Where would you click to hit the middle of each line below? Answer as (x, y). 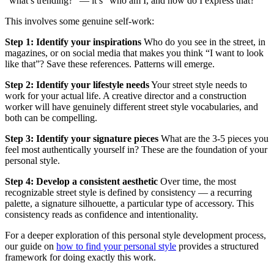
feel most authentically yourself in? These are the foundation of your (136, 149)
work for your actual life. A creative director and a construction (126, 95)
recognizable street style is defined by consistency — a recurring (128, 192)
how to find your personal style (116, 246)
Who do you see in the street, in (203, 42)
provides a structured (217, 246)
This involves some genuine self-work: (80, 21)
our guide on (31, 246)
